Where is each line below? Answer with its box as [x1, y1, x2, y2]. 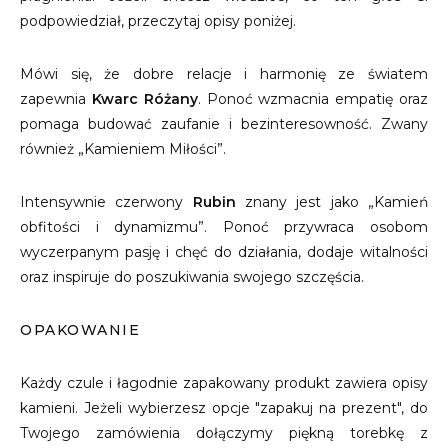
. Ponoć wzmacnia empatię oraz [197, 90, 429, 108]
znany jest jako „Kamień [235, 193, 429, 211]
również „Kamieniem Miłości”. [20, 140, 226, 158]
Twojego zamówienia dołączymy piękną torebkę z [20, 424, 428, 442]
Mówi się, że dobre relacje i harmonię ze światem [20, 65, 428, 83]
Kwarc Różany [91, 90, 198, 108]
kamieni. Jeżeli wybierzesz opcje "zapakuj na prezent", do [20, 399, 428, 417]
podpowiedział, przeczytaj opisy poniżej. [20, 12, 296, 30]
